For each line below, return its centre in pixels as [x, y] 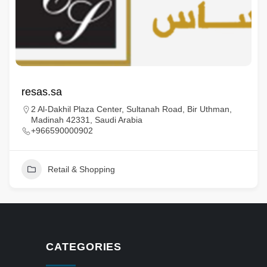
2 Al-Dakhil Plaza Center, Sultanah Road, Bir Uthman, [131, 109]
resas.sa [42, 92]
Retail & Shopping [81, 169]
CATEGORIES [84, 247]
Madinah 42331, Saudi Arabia [87, 120]
